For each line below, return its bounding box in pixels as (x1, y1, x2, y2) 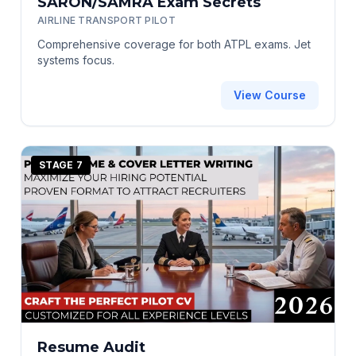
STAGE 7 (39, 159, 83, 172)
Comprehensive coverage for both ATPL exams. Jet (37, 37, 311, 52)
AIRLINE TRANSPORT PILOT (37, 14, 176, 27)
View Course (234, 88, 306, 103)
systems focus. (37, 53, 114, 68)
